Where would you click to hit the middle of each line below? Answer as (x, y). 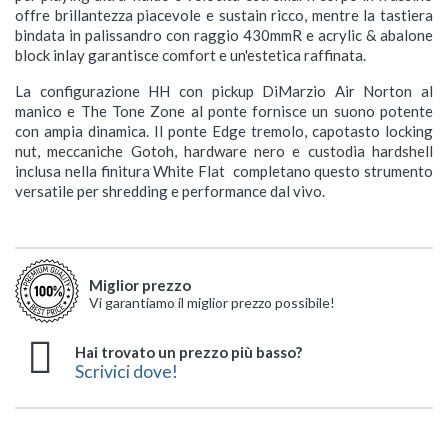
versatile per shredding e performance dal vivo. (170, 191)
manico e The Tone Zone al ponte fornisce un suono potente (224, 111)
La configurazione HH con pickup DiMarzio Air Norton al (224, 91)
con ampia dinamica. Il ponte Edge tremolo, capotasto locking (224, 131)
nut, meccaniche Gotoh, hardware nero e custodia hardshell (224, 151)
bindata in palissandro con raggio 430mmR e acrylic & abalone (224, 35)
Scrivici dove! (126, 372)
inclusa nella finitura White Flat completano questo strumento (224, 171)
